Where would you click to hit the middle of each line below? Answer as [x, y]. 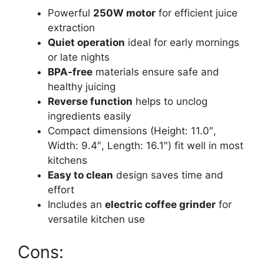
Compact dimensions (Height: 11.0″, [132, 131]
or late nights [79, 57]
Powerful [70, 13]
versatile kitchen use [96, 220]
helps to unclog [170, 102]
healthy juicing [82, 87]
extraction [71, 28]
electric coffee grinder [160, 205]
